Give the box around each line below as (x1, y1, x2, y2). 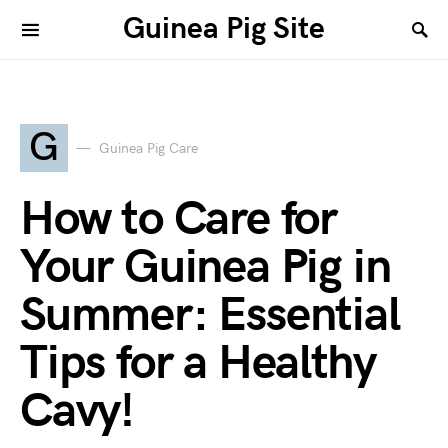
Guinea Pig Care (99, 139, 198, 157)
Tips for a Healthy (20, 335, 376, 392)
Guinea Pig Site (123, 11, 325, 47)
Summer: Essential (20, 287, 400, 344)
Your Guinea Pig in (20, 239, 391, 296)
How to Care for (20, 191, 337, 248)
